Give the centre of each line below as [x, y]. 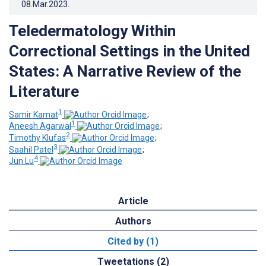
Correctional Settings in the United [129, 51]
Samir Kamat [34, 114]
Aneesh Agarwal [40, 126]
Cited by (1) [133, 242]
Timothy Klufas [37, 137]
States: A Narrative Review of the [125, 71]
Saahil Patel [31, 149]
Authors [133, 221]
